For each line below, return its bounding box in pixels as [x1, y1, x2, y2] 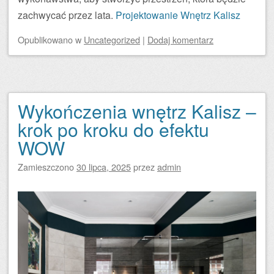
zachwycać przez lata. [18, 8, 116, 22]
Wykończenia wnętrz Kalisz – [18, 98, 256, 124]
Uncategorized [84, 33, 140, 46]
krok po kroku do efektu [18, 116, 209, 143]
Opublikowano [18, 33, 75, 46]
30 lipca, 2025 [76, 160, 131, 173]
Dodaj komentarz [147, 33, 213, 46]
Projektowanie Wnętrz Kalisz [116, 8, 240, 22]
